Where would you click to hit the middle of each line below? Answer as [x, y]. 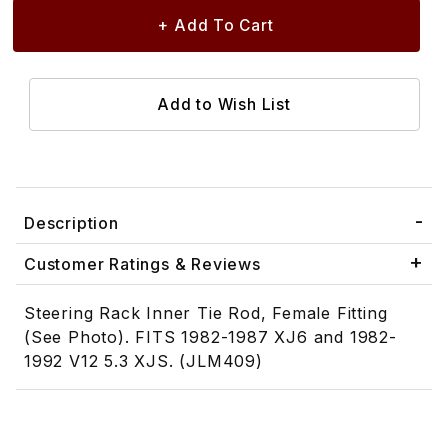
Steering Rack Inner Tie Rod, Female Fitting [206, 313]
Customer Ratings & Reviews [142, 264]
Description [71, 223]
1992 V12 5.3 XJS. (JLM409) [143, 361]
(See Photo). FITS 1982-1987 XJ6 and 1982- [210, 337]
